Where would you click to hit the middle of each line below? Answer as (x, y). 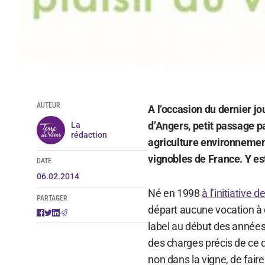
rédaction (89, 135)
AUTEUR (48, 105)
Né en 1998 (175, 193)
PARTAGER (52, 198)
